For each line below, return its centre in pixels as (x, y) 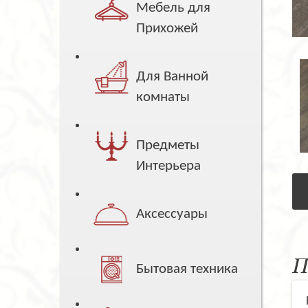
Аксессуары (172, 214)
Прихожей (167, 29)
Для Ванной (173, 77)
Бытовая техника (187, 269)
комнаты (163, 98)
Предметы (168, 146)
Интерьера (169, 166)
